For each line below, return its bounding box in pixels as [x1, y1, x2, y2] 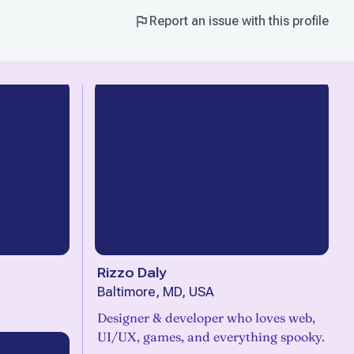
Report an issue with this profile [149, 13, 329, 28]
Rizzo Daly [97, 265, 166, 281]
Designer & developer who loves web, [97, 310, 315, 326]
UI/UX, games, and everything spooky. [97, 329, 325, 345]
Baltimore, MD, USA [97, 284, 214, 299]
